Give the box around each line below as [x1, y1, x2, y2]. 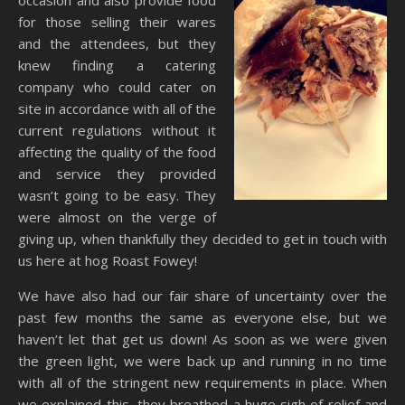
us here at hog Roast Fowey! [18, 251, 197, 269]
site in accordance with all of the [18, 99, 216, 118]
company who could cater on [18, 78, 216, 96]
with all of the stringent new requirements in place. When [18, 373, 387, 391]
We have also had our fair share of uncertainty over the [18, 287, 387, 305]
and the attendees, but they [18, 34, 216, 52]
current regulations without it [18, 121, 216, 139]
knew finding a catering [18, 56, 216, 74]
